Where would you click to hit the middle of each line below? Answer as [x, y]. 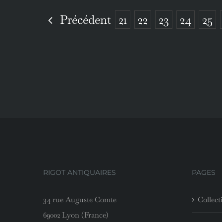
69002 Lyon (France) [76, 215]
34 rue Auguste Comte [80, 200]
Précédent [85, 19]
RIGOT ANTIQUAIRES [80, 173]
